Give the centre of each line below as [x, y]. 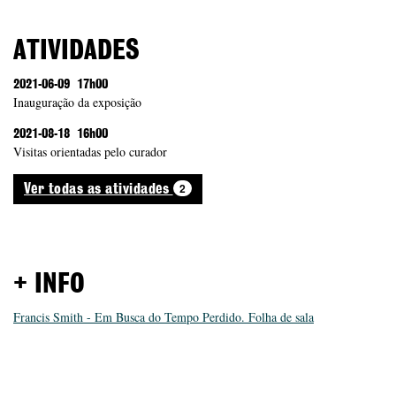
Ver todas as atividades [99, 189]
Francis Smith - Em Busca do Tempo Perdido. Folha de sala [164, 316]
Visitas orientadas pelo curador [90, 151]
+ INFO [49, 284]
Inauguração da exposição [77, 102]
